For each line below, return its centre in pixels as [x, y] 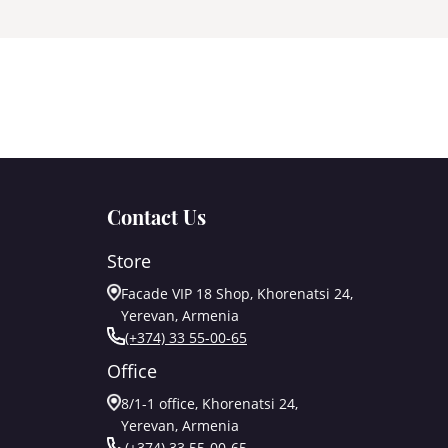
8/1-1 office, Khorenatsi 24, [209, 403]
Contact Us [156, 216]
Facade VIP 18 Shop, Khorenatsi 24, [236, 293]
